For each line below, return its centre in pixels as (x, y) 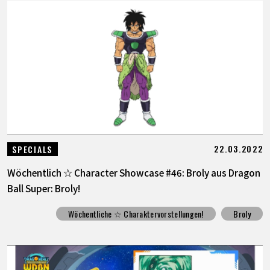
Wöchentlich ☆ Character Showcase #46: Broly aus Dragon (133, 172)
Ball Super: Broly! (43, 188)
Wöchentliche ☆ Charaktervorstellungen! (136, 214)
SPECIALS (32, 149)
